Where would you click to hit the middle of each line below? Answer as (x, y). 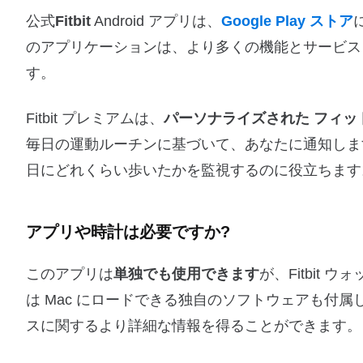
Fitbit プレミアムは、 (95, 118)
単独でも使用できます (186, 274)
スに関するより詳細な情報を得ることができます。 (194, 326)
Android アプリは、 (156, 21)
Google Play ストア (287, 21)
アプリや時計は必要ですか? (128, 232)
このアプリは (70, 274)
